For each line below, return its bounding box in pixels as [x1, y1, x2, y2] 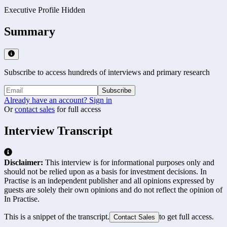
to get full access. [159, 212, 214, 221]
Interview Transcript [4, 124, 112, 137]
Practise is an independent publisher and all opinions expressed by [4, 176, 214, 185]
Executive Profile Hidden [4, 5, 85, 14]
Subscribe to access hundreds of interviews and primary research [4, 68, 210, 77]
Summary [4, 24, 55, 38]
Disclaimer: [4, 158, 43, 167]
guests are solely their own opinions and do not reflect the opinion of [4, 185, 222, 194]
